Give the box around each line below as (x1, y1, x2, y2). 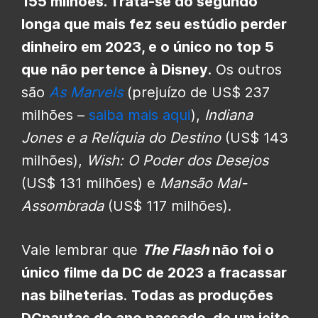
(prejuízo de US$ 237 (123, 83, 270, 101)
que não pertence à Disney (21, 60, 208, 78)
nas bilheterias (21, 286, 124, 304)
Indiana (204, 106, 253, 124)
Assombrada (21, 197, 104, 214)
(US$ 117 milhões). (104, 197, 231, 214)
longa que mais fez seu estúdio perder (21, 15, 287, 33)
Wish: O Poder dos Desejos (87, 151, 268, 169)
